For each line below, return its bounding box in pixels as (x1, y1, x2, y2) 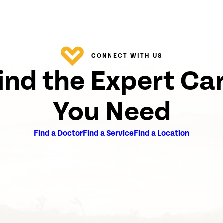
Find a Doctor (34, 128, 83, 138)
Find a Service (83, 128, 134, 138)
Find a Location (134, 128, 189, 138)
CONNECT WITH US (91, 52, 163, 60)
